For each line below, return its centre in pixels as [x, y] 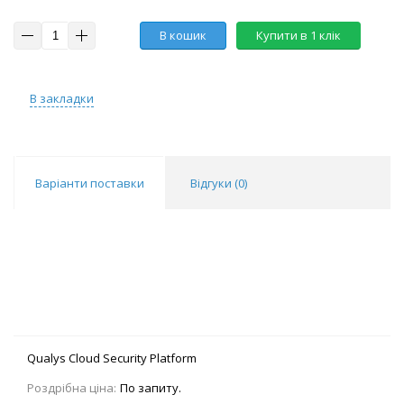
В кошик [183, 36]
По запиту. [151, 388]
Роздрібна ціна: [72, 388]
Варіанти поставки [90, 184]
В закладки [62, 99]
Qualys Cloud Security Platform [112, 358]
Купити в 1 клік [298, 36]
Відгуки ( [214, 184]
